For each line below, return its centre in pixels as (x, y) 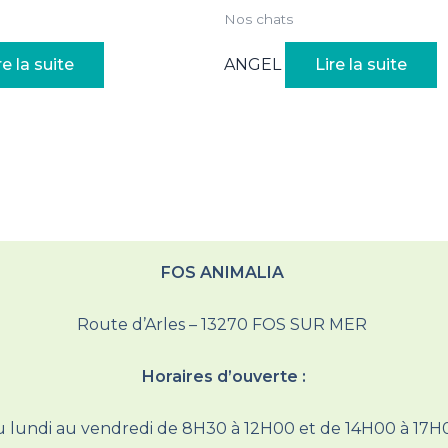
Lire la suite (361, 65)
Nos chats (258, 18)
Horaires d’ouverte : (224, 377)
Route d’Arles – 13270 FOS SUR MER (224, 325)
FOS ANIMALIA (224, 273)
